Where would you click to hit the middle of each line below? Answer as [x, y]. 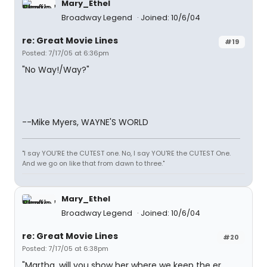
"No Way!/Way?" [56, 70]
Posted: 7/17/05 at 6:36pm [66, 53]
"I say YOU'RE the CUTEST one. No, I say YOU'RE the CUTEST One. [126, 153]
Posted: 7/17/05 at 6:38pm [65, 249]
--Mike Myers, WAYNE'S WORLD [85, 122]
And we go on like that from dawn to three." [93, 163]
